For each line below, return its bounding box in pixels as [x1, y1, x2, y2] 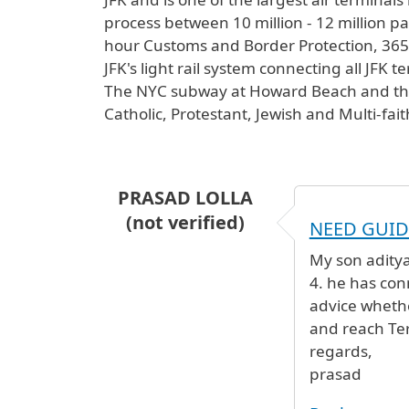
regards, [309, 340, 372, 362]
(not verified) [125, 210, 245, 235]
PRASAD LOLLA [117, 185, 253, 210]
